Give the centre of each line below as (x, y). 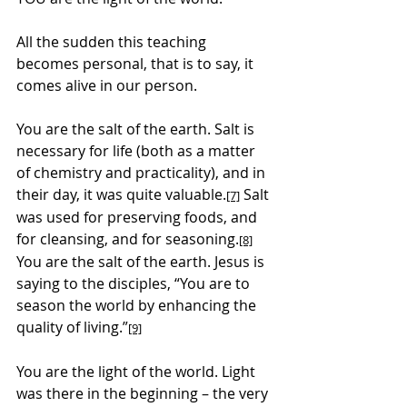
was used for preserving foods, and (139, 217)
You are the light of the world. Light (138, 371)
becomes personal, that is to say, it (137, 63)
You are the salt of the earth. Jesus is (142, 261)
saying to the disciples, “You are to (135, 283)
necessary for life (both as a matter (138, 150)
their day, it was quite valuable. (121, 194)
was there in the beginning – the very (144, 393)
